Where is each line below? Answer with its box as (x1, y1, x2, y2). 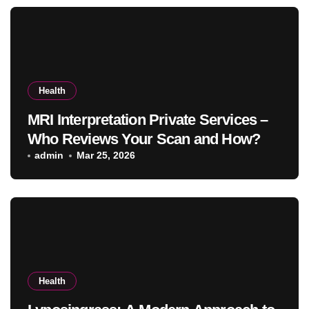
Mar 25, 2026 (76, 150, 135, 161)
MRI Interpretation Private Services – (28, 111, 268, 129)
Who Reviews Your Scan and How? (28, 130, 261, 148)
